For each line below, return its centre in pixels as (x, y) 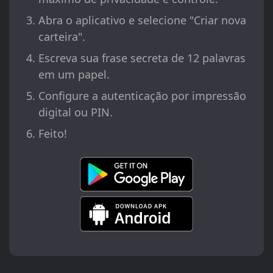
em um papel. (74, 75)
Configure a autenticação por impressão (142, 96)
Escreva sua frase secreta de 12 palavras (142, 58)
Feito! (53, 134)
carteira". (62, 37)
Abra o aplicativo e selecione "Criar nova (142, 20)
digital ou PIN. (76, 112)
